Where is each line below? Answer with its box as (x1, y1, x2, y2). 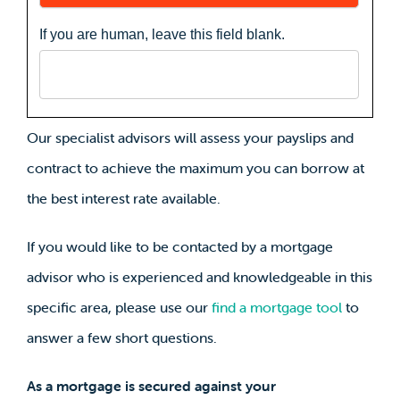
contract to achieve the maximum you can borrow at (26, 158, 364, 177)
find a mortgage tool (211, 297, 342, 316)
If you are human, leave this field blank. (38, 26, 285, 42)
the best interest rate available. (26, 188, 221, 207)
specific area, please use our (26, 297, 212, 316)
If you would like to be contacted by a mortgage (26, 237, 333, 255)
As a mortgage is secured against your (26, 376, 276, 395)
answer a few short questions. (26, 328, 217, 346)
